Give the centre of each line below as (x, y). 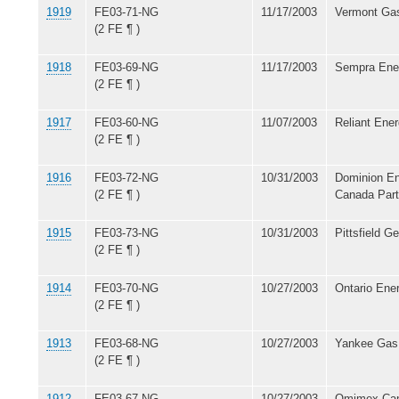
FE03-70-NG (126, 288)
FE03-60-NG (126, 122)
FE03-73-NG (126, 232)
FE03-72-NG (126, 177)
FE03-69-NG (126, 67)
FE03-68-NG (126, 343)
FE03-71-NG (126, 12)
